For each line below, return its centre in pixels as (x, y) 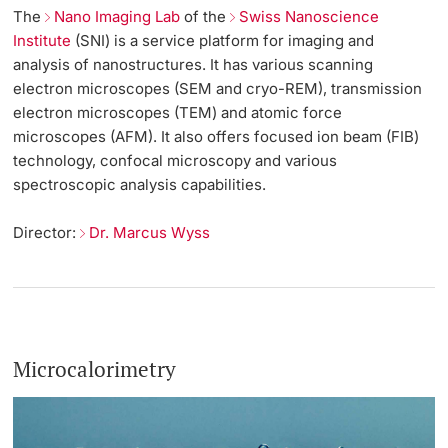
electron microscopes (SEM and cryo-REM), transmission (218, 89)
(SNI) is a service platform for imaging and (223, 41)
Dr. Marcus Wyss (150, 233)
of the (205, 17)
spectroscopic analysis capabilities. (140, 185)
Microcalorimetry (95, 368)
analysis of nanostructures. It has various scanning (193, 65)
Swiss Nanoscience (309, 17)
